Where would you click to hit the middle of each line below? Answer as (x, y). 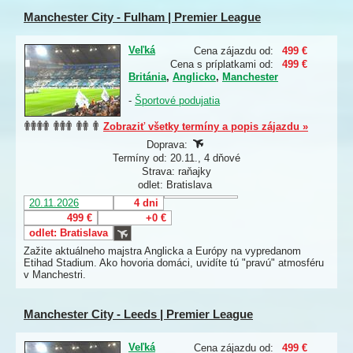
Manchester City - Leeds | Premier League (138, 314)
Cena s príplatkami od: (222, 65)
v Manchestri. (55, 275)
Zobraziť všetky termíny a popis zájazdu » (206, 127)
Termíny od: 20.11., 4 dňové (176, 158)
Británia (147, 77)
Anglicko (194, 77)
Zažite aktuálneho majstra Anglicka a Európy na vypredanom (162, 251)
